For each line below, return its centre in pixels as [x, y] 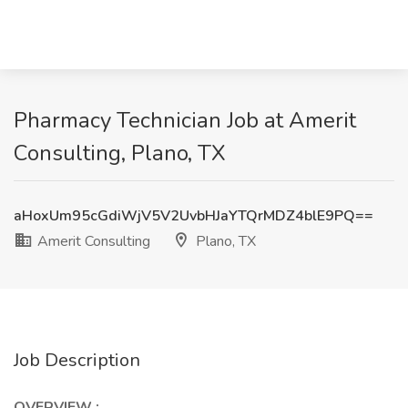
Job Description [77, 360]
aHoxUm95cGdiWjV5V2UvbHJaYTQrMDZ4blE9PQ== [194, 216]
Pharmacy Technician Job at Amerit [185, 120]
